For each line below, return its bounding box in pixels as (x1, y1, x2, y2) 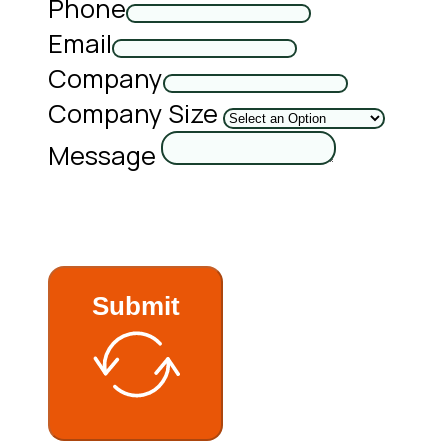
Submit (91, 292, 180, 321)
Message (48, 138, 156, 174)
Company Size (48, 96, 218, 132)
